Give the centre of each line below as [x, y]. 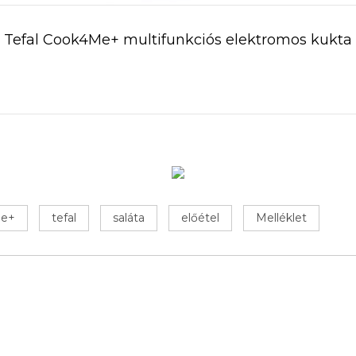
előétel [200, 218]
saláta [129, 218]
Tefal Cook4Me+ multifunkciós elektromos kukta [178, 40]
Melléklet [281, 218]
